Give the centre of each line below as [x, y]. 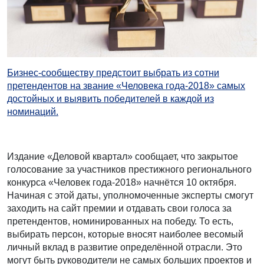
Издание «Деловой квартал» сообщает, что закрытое [123, 157]
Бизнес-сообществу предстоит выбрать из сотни [113, 73]
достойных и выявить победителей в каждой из [110, 99]
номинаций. [33, 112]
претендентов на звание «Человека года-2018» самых [126, 86]
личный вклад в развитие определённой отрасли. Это [125, 247]
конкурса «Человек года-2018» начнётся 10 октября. [122, 183]
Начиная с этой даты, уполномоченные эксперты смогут [130, 196]
